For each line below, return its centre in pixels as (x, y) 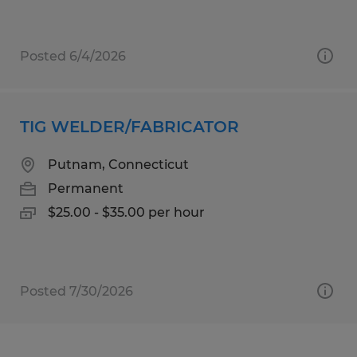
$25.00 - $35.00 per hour (126, 212)
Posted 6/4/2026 (73, 56)
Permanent (86, 188)
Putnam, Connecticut (118, 164)
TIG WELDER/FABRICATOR (129, 126)
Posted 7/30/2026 (76, 291)
